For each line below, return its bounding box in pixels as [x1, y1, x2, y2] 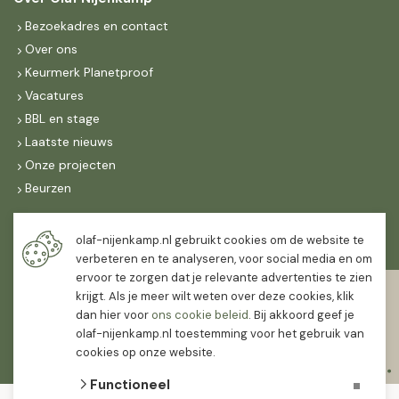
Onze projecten [25, 157, 116, 173]
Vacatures [25, 87, 84, 103]
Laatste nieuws [25, 134, 113, 150]
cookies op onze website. [76, 345, 216, 360]
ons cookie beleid [151, 307, 248, 322]
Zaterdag [13, 281, 67, 297]
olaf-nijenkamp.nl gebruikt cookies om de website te [76, 232, 364, 248]
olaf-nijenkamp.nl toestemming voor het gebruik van [76, 326, 364, 341]
